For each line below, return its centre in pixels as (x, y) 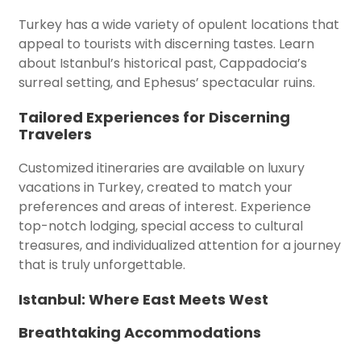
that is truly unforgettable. (102, 264)
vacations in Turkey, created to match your (156, 187)
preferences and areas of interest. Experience (165, 206)
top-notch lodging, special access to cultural (161, 226)
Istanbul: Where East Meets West (143, 299)
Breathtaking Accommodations (140, 332)
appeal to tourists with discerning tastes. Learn (166, 44)
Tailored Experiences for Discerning (154, 117)
